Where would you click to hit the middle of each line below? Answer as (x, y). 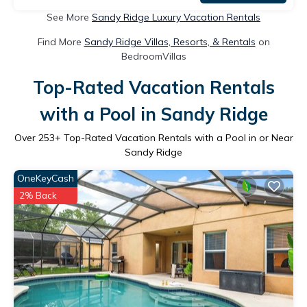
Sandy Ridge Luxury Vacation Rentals (176, 17)
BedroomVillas (153, 56)
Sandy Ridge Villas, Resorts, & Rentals (170, 41)
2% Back (38, 195)
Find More (61, 41)
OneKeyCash (46, 178)
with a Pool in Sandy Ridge (153, 114)
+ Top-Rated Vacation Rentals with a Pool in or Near (174, 137)
